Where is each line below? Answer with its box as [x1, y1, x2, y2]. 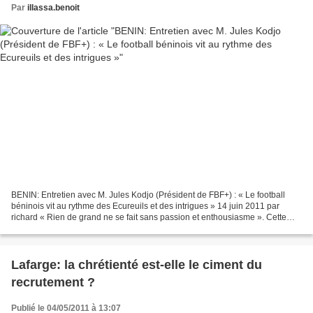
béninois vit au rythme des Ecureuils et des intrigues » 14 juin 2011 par [11, 201, 279, 211]
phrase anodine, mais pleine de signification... [11, 223, 185, 233]
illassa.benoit [27, 3, 80, 13]
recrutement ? [11, 275, 95, 289]
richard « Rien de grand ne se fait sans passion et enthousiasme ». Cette [11, 212, 286, 222]
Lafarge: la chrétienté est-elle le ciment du [11, 257, 262, 272]
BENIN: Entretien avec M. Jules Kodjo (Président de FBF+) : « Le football [11, 189, 285, 200]
